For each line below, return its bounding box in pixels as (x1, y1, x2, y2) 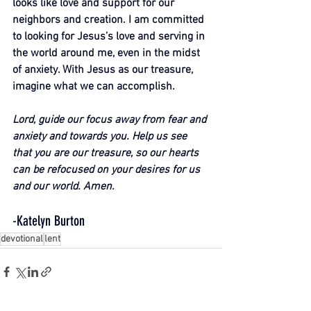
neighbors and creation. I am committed (12, 13, 207, 27)
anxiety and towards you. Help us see (12, 130, 190, 144)
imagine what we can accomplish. (12, 80, 175, 94)
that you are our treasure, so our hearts (12, 146, 201, 160)
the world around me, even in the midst (12, 47, 203, 60)
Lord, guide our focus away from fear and (12, 113, 209, 127)
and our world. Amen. (12, 180, 115, 194)
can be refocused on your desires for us (12, 163, 203, 177)
